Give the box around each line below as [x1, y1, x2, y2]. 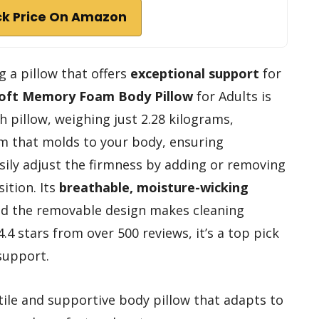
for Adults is [193, 87, 271, 105]
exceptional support [130, 64, 259, 82]
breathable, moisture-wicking [59, 178, 249, 196]
